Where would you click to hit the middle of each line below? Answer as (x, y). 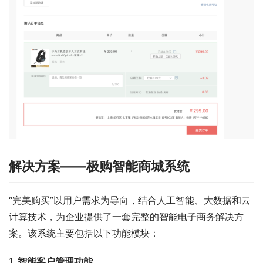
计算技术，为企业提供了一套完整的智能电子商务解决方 (126, 216)
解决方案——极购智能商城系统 (99, 166)
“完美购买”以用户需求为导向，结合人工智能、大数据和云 (130, 200)
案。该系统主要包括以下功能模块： (84, 233)
